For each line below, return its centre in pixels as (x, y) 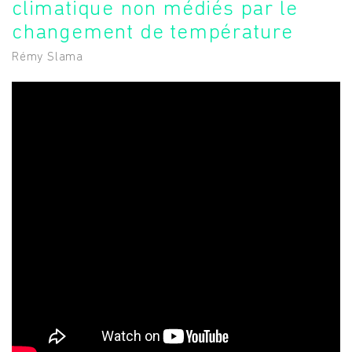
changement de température (152, 33)
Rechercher (176, 257)
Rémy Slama (48, 57)
